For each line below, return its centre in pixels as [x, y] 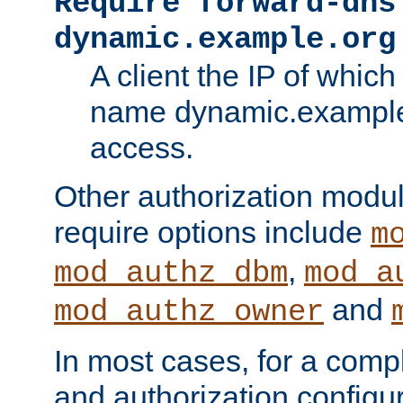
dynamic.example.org [225, 40]
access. [142, 148]
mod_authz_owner [189, 313]
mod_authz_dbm [171, 274]
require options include [212, 233]
